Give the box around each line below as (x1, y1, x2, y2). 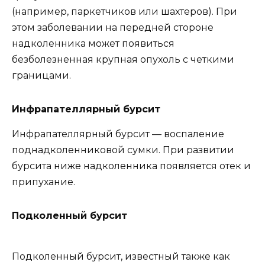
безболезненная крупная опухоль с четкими (12, 54, 234, 66)
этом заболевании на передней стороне (12, 22, 214, 34)
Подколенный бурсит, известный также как (12, 251, 230, 263)
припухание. (12, 176, 75, 188)
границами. (12, 70, 71, 82)
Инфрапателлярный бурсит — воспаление (12, 128, 224, 140)
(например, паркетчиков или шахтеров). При (12, 6, 237, 18)
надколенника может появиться (12, 38, 174, 50)
